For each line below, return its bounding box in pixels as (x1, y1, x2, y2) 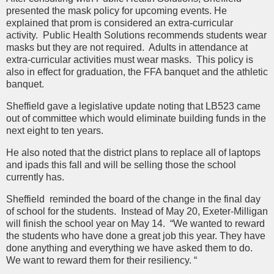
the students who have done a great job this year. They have (6, 230, 265, 241)
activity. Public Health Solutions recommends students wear (6, 30, 267, 41)
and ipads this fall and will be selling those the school (6, 159, 236, 170)
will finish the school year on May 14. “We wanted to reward (6, 218, 265, 229)
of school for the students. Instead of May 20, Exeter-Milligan (6, 206, 268, 217)
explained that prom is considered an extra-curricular (6, 18, 233, 29)
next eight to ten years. (6, 125, 103, 136)
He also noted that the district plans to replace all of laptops (6, 147, 261, 158)
